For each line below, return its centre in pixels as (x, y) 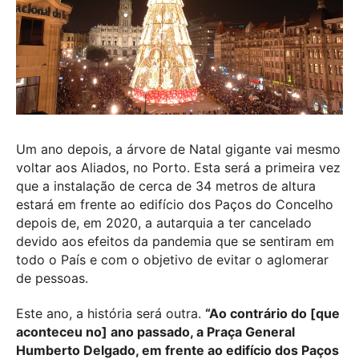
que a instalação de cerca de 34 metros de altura (166, 186)
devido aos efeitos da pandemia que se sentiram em (175, 241)
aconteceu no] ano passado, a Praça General (155, 331)
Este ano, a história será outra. (111, 313)
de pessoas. (52, 278)
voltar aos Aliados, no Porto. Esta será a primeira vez (178, 167)
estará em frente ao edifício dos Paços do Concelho (175, 204)
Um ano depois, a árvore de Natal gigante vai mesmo (178, 149)
